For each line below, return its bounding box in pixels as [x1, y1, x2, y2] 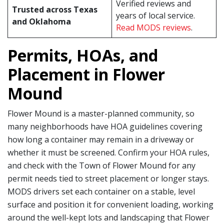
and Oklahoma [12, 15, 71, 27]
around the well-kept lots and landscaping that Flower [7, 211, 209, 223]
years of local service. [116, 9, 195, 21]
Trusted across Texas [12, 3, 97, 15]
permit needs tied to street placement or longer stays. [7, 172, 209, 184]
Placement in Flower [7, 63, 165, 85]
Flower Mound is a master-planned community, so [7, 107, 194, 119]
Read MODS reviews [116, 21, 191, 33]
